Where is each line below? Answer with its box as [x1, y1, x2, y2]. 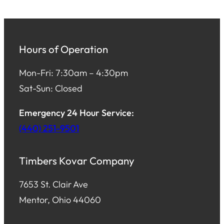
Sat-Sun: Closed [19, 82, 82, 94]
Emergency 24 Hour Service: [19, 106, 134, 118]
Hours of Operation [19, 42, 108, 56]
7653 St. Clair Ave [19, 178, 88, 190]
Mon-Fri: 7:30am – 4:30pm [19, 66, 128, 78]
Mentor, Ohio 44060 [19, 193, 101, 205]
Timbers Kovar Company [19, 154, 134, 167]
